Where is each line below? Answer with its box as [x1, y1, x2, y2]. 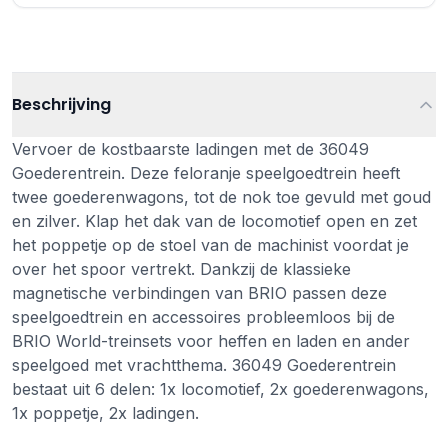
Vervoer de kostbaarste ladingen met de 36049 [12, 139, 369, 159]
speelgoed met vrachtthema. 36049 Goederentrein [12, 355, 396, 375]
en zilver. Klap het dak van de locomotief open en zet [12, 211, 417, 231]
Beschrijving [12, 93, 111, 116]
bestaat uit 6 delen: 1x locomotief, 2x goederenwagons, [12, 379, 429, 399]
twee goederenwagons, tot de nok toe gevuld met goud [12, 187, 431, 207]
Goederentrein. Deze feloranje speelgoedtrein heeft [12, 163, 400, 183]
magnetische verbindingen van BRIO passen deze [12, 283, 387, 303]
